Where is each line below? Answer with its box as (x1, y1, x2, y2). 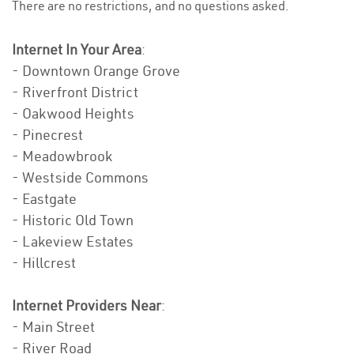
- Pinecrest (12, 126, 83, 145)
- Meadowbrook (12, 147, 112, 166)
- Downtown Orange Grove (12, 62, 180, 81)
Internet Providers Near (12, 296, 161, 315)
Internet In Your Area (12, 40, 141, 59)
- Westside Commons (12, 168, 149, 187)
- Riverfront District (12, 83, 138, 102)
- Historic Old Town (12, 211, 134, 230)
